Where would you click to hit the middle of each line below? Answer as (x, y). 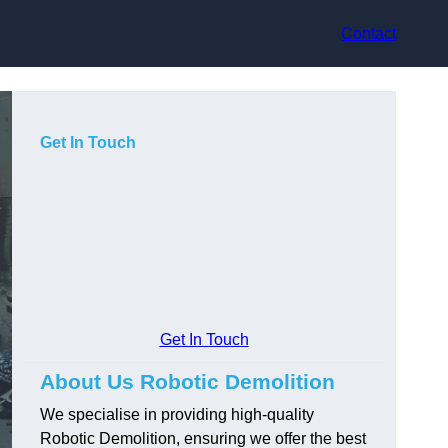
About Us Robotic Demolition (187, 382)
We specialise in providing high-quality (177, 415)
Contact (368, 33)
